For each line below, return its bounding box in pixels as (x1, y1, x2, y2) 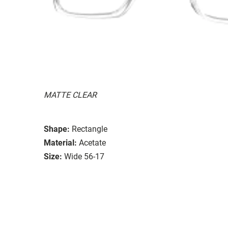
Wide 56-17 (64, 151, 104, 161)
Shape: (44, 124, 70, 134)
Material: (44, 137, 77, 148)
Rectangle (72, 124, 107, 134)
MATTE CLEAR (44, 90, 97, 100)
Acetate (79, 137, 106, 148)
